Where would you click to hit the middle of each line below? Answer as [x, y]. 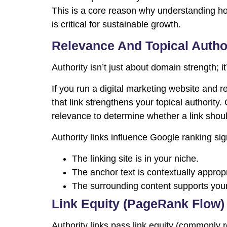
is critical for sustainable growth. [116, 25]
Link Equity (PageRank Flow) [138, 204]
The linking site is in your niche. [135, 159]
